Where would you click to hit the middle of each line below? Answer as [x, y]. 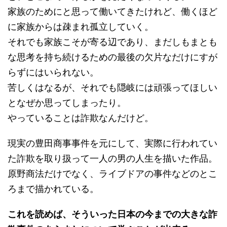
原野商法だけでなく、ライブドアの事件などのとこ [112, 174]
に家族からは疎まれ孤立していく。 [81, 27]
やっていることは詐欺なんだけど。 [81, 118]
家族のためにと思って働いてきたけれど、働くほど [112, 12]
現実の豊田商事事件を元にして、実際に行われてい [112, 143]
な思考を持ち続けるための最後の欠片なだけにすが [112, 57]
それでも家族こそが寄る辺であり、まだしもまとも [112, 42]
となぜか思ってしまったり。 [67, 103]
